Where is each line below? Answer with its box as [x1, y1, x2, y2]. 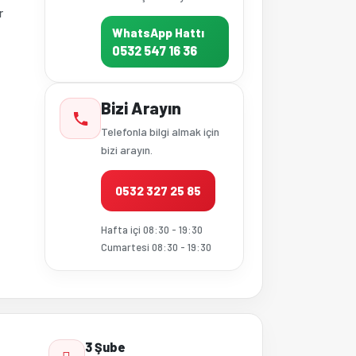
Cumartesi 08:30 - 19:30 [101, 241, 212, 253]
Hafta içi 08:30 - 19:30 [101, 223, 203, 236]
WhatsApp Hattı [112, 25, 205, 40]
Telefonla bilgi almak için [101, 125, 220, 138]
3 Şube [84, 339, 126, 354]
